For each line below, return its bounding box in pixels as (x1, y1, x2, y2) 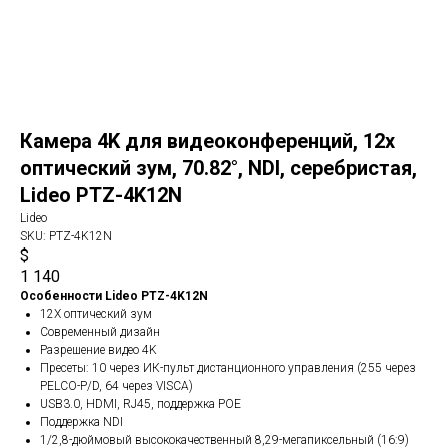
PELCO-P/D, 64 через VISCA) (40, 379, 193, 393)
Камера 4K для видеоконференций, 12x (20, 129, 395, 153)
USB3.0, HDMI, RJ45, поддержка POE (40, 397, 241, 411)
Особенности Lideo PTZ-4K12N (20, 289, 208, 303)
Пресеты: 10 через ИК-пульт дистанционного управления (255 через (40, 361, 416, 375)
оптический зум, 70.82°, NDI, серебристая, (20, 156, 417, 180)
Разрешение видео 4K (40, 343, 157, 357)
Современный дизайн (40, 325, 160, 339)
